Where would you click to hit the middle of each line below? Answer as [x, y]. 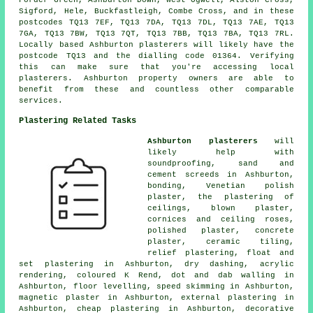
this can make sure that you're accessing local [156, 67]
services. [41, 101]
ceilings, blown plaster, [221, 209]
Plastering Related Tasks [78, 121]
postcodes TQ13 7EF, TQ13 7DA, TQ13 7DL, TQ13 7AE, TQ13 [156, 23]
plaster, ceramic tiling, [221, 242]
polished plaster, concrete [221, 231]
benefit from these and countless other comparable [156, 90]
